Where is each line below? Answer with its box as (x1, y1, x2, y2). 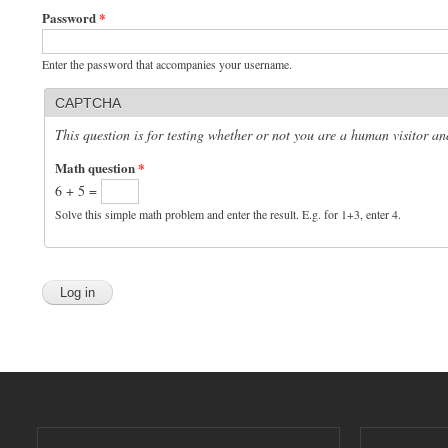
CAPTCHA (55, 94, 121, 111)
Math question (55, 157, 138, 177)
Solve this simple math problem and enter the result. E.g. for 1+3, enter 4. (55, 205, 401, 222)
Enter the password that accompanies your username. (42, 55, 292, 72)
